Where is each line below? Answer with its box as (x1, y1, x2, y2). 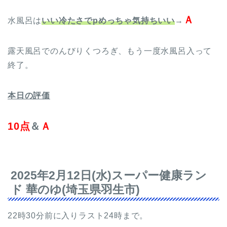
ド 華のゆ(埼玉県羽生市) (11, 183, 140, 197)
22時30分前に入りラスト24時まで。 (8, 211, 148, 220)
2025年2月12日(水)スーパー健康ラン (11, 169, 207, 182)
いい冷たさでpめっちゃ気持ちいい (42, 16, 175, 25)
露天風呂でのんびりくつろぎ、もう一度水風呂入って (8, 46, 212, 55)
